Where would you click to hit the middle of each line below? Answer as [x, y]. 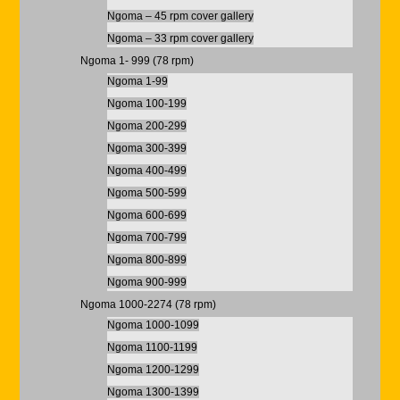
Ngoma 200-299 [146, 126]
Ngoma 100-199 [146, 104]
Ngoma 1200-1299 [153, 370]
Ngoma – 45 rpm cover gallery [180, 16]
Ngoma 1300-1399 [153, 392]
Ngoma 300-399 [146, 148]
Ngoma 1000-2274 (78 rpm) [148, 304]
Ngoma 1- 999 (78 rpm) [137, 61]
